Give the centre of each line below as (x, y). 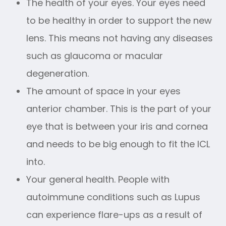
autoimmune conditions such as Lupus (114, 197)
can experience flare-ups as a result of (115, 214)
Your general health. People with (98, 179)
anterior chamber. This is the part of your (119, 108)
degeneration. (58, 73)
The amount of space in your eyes (104, 91)
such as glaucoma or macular (95, 55)
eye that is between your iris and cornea (117, 126)
